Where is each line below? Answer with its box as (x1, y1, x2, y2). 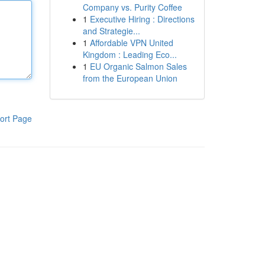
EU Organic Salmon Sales (89, 60, 187, 72)
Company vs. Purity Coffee (82, 1, 182, 13)
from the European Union (82, 72, 177, 84)
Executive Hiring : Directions (89, 13, 195, 25)
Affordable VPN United (89, 37, 173, 49)
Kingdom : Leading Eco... (82, 49, 177, 60)
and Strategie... (82, 25, 140, 37)
